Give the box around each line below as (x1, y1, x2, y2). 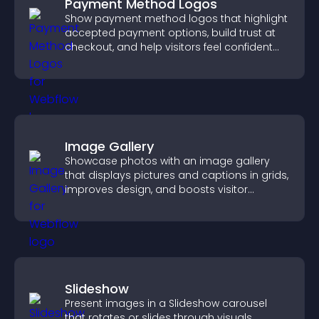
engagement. (65, 197, 135, 211)
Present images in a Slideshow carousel (65, 296, 267, 310)
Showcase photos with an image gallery (65, 154, 270, 168)
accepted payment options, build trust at (65, 26, 276, 40)
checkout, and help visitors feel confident (65, 40, 273, 54)
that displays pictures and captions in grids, (65, 168, 288, 182)
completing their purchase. (65, 54, 203, 68)
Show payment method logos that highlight (65, 11, 288, 26)
